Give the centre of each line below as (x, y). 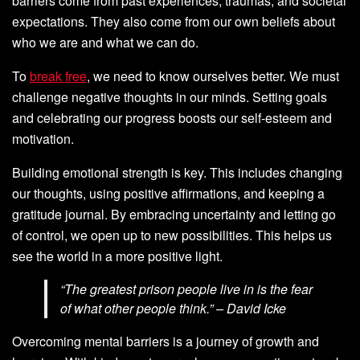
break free (58, 76)
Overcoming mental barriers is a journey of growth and (166, 342)
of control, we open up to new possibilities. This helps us (172, 235)
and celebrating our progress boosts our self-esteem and (172, 118)
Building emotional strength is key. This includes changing (177, 173)
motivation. (43, 139)
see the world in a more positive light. (117, 256)
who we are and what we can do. (105, 43)
